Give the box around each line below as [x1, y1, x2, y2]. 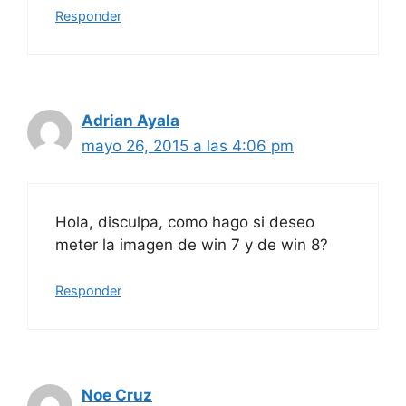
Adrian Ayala [82, 111, 179, 130]
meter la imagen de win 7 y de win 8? [55, 235, 328, 254]
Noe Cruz [82, 386, 152, 404]
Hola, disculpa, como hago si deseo [55, 212, 314, 231]
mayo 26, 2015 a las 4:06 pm [82, 137, 294, 155]
